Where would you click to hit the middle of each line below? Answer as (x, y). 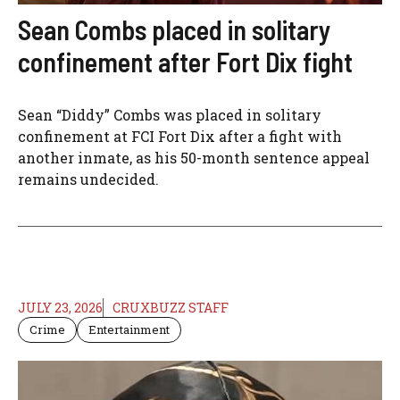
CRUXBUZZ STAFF (171, 307)
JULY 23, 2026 (60, 307)
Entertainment (129, 329)
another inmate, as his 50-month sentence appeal (194, 157)
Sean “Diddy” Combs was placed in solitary (170, 114)
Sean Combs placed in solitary (174, 29)
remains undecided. (88, 179)
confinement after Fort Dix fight (185, 61)
